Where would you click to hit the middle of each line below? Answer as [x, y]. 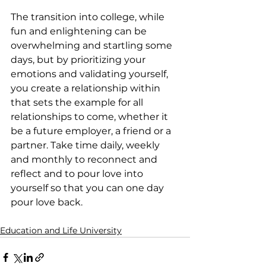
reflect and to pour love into [78, 174]
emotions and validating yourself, [91, 74]
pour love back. [47, 202]
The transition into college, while [89, 17]
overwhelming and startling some [93, 45]
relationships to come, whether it [91, 117]
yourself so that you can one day [88, 188]
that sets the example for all [78, 102]
